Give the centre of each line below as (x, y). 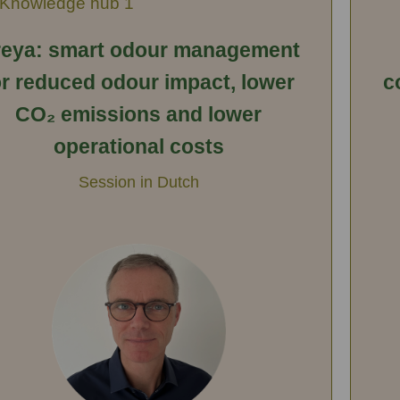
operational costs (138, 146)
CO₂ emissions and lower (139, 114)
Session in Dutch (138, 181)
